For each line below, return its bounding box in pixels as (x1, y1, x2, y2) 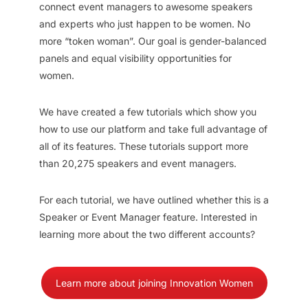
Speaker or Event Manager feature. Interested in (38, 211, 257, 223)
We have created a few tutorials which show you (38, 106, 256, 118)
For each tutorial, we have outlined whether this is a (38, 194, 269, 206)
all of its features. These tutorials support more (38, 140, 248, 152)
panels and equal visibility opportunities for (38, 52, 232, 64)
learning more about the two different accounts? (38, 228, 255, 240)
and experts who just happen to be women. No (38, 18, 250, 30)
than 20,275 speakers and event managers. (38, 157, 236, 169)
